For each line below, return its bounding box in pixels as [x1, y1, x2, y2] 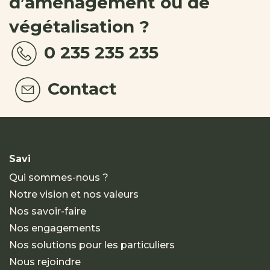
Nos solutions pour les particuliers [9, 239, 175, 251]
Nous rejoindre [9, 256, 81, 268]
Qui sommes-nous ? [9, 172, 108, 183]
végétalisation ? [9, 16, 149, 37]
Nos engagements [9, 222, 101, 234]
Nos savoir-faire [9, 206, 86, 217]
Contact [43, 78, 117, 99]
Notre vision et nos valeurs [9, 189, 139, 200]
